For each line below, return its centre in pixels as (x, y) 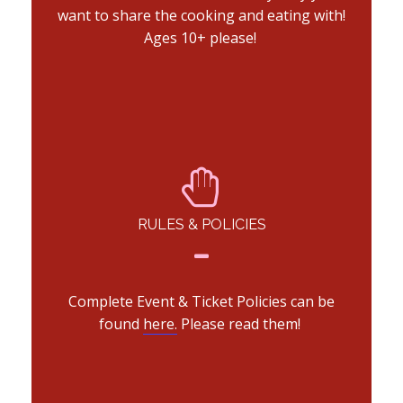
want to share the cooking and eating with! (201, 16)
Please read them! (241, 324)
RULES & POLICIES (201, 225)
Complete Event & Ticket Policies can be (201, 302)
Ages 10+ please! (201, 38)
